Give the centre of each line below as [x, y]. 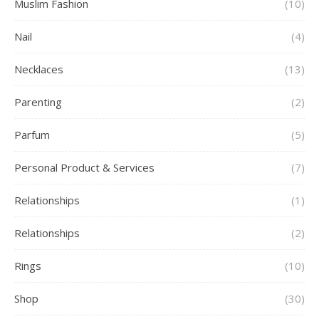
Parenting [38, 102]
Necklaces [39, 69]
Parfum [32, 135]
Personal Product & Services [84, 167]
